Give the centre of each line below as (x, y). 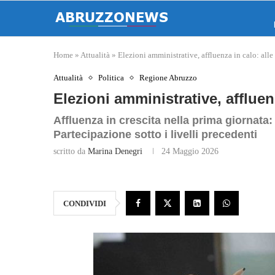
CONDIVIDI (85, 203)
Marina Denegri (115, 151)
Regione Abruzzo (168, 78)
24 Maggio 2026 (190, 151)
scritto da (71, 151)
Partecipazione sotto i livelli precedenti (155, 134)
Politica (111, 78)
